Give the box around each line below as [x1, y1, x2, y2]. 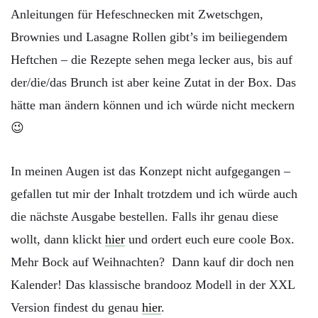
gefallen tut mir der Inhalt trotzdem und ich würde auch [11, 187, 297, 202]
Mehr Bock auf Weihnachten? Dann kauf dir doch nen [11, 255, 294, 270]
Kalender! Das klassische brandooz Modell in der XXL [11, 278, 295, 292]
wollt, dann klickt [11, 232, 105, 247]
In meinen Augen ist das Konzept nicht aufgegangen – [11, 164, 290, 179]
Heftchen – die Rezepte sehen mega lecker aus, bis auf [11, 52, 292, 67]
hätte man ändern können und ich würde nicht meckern [11, 97, 295, 112]
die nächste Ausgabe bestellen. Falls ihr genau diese [11, 209, 278, 224]
